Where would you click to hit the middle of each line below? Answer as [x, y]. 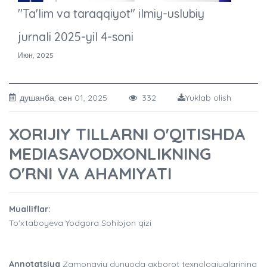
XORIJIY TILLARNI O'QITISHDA [127, 134]
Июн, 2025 [36, 55]
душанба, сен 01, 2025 [74, 98]
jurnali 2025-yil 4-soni [76, 37]
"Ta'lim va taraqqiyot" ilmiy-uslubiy [111, 14]
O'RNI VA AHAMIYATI [90, 173]
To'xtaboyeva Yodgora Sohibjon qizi [80, 223]
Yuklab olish [208, 98]
